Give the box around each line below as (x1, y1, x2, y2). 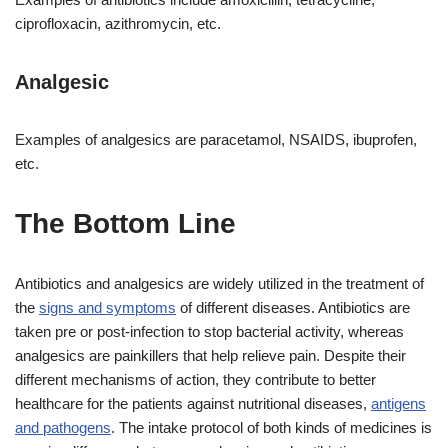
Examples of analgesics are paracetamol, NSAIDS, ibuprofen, (15, 131, 417, 149)
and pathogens (15, 419, 111, 437)
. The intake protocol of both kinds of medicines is (111, 419, 432, 437)
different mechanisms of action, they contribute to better (15, 371, 376, 389)
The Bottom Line (15, 208, 236, 240)
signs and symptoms (39, 299, 176, 317)
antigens (371, 395, 426, 413)
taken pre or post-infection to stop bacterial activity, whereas (15, 323, 404, 341)
